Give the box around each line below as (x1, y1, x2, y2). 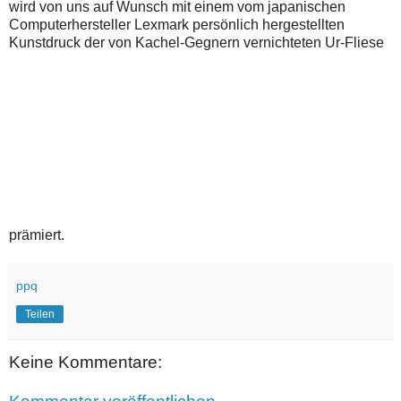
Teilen (25, 308, 55, 321)
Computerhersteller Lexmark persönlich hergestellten (9, 17, 345, 33)
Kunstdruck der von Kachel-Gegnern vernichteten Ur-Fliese (9, 35, 384, 51)
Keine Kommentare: (9, 353, 162, 372)
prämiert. (9, 227, 64, 243)
